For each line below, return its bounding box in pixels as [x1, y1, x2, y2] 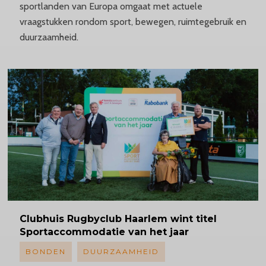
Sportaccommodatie [19, 226, 128, 237]
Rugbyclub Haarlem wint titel [66, 213, 217, 224]
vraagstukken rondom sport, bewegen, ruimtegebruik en [19, 15, 246, 27]
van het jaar [128, 226, 189, 237]
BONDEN [25, 246, 66, 256]
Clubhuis [19, 213, 67, 224]
